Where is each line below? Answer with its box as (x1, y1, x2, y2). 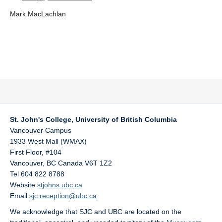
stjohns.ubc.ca (37, 181, 82, 189)
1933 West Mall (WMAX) (10, 137, 87, 145)
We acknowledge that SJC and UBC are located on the (10, 208, 181, 216)
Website (10, 181, 37, 189)
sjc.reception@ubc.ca (29, 192, 97, 200)
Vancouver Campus (10, 126, 71, 134)
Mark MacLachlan (10, 10, 66, 18)
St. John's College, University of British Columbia (10, 115, 177, 123)
